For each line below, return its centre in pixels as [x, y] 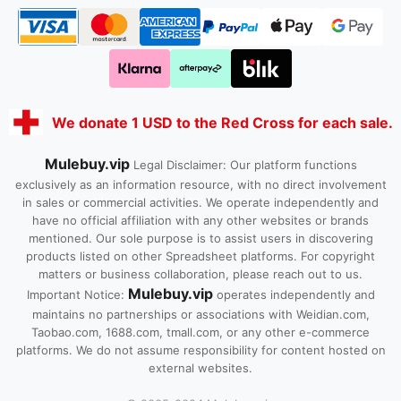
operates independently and [294, 294]
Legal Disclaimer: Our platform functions [245, 164]
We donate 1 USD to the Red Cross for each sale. [222, 122]
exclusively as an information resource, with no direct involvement [200, 184]
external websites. [200, 367]
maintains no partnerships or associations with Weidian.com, [200, 314]
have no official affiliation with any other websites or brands [200, 220]
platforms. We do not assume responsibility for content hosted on [200, 350]
